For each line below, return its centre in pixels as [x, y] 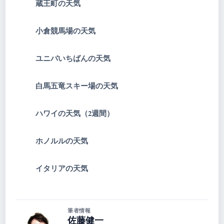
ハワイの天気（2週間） [75, 113]
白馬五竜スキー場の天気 [77, 86]
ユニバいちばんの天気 [73, 58]
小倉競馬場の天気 [65, 31]
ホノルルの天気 [62, 141]
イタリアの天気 [62, 168]
